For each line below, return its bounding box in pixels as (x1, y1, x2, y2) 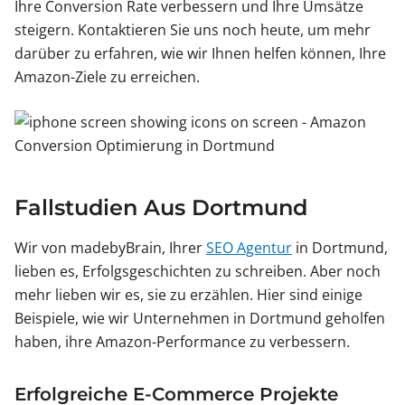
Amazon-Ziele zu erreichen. (14, 67, 200, 88)
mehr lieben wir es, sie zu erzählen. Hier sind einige (14, 285, 363, 306)
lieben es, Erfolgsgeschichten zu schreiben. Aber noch (14, 261, 381, 282)
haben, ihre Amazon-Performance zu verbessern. (14, 332, 350, 353)
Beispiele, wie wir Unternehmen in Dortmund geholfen (14, 308, 385, 329)
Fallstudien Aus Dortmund (14, 194, 307, 221)
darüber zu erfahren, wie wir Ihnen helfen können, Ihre (14, 43, 386, 64)
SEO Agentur (206, 238, 292, 259)
